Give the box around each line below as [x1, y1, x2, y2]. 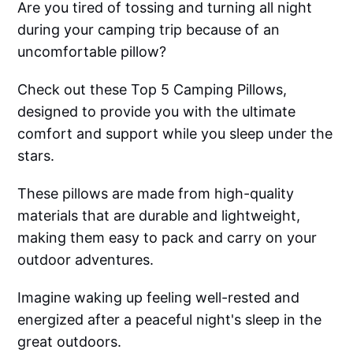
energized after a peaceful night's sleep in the [17, 310, 322, 328]
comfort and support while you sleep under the [17, 124, 333, 142]
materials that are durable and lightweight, [17, 206, 301, 224]
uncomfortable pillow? [17, 43, 167, 60]
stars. [17, 147, 55, 164]
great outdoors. [17, 333, 122, 350]
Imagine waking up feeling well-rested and [17, 288, 300, 306]
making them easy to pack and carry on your [17, 229, 318, 246]
